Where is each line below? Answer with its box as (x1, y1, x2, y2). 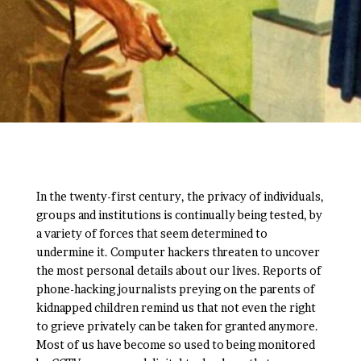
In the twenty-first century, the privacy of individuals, (35, 189, 324, 203)
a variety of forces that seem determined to (35, 226, 268, 240)
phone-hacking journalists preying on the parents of (35, 282, 315, 296)
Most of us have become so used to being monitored (35, 338, 315, 351)
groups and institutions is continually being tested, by (35, 208, 322, 222)
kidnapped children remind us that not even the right (35, 301, 316, 314)
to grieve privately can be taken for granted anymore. (35, 319, 318, 333)
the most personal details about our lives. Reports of (35, 263, 322, 277)
